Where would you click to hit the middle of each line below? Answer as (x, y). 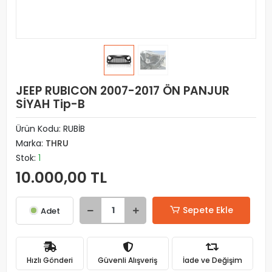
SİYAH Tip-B (50, 104)
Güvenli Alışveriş (128, 260)
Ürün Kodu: (39, 129)
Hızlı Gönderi (50, 260)
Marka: (31, 143)
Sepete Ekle (208, 210)
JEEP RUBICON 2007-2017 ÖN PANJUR (123, 91)
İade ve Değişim (212, 260)
